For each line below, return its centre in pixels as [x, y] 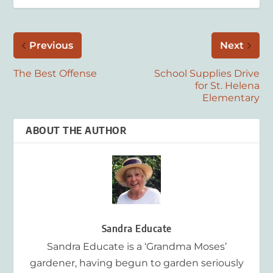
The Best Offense [55, 73]
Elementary [231, 97]
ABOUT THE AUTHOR [76, 130]
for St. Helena [227, 85]
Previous [51, 45]
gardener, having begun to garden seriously [136, 263]
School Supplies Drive [207, 73]
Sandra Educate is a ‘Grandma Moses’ [136, 246]
